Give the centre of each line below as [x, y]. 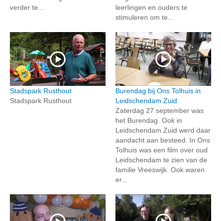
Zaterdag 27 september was [160, 111]
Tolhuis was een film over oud [162, 150]
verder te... [27, 8]
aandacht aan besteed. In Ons [163, 140]
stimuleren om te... [145, 18]
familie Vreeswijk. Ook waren [160, 170]
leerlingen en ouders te [151, 8]
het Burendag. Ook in [149, 121]
